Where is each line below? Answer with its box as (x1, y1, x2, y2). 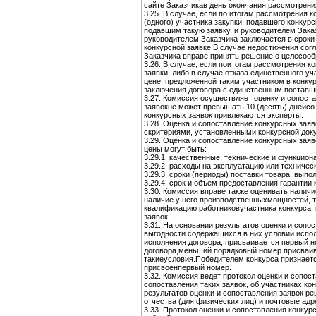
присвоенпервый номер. (144, 263, 231, 272)
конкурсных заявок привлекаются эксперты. (144, 111, 303, 119)
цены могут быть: (144, 145, 207, 153)
